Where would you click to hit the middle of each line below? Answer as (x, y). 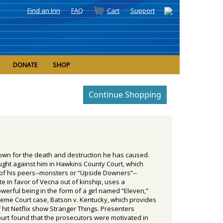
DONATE (25, 65)
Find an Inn (44, 11)
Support (142, 11)
